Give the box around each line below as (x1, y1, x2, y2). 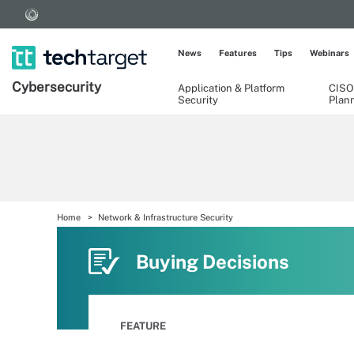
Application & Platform (178, 82, 284, 94)
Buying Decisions (136, 250, 289, 273)
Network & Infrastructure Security (98, 213, 233, 222)
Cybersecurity (12, 79, 101, 95)
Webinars (310, 48, 349, 58)
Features (219, 48, 257, 58)
